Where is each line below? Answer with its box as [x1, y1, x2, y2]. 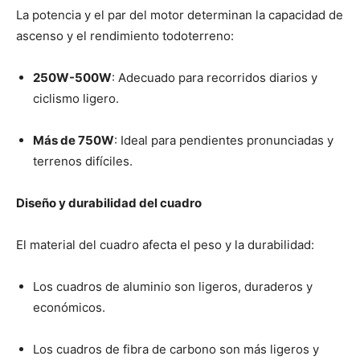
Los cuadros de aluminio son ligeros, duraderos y [33, 279, 313, 295]
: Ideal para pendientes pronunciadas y [114, 133, 333, 149]
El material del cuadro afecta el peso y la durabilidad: [16, 237, 314, 253]
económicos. [33, 300, 105, 316]
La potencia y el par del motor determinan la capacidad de [16, 7, 343, 23]
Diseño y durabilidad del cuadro [16, 195, 202, 211]
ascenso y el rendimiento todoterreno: [16, 28, 234, 44]
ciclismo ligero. [33, 91, 119, 107]
